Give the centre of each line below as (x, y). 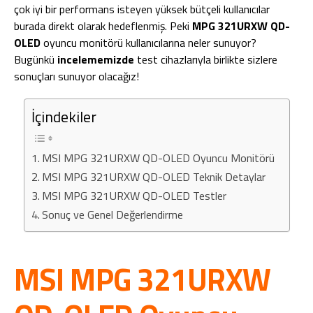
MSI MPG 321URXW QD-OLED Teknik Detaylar (153, 177)
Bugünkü (36, 59)
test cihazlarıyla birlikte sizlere (206, 59)
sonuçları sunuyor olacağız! (77, 76)
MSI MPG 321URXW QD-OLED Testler (134, 196)
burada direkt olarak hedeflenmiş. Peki (102, 26)
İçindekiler (64, 117)
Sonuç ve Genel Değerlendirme (112, 214)
